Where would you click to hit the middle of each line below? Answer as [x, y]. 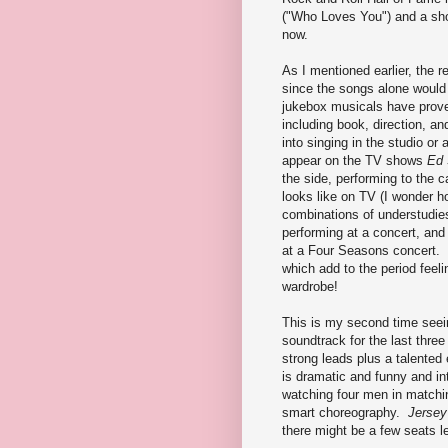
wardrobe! [310, 286]
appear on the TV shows [354, 160]
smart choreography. [345, 412]
